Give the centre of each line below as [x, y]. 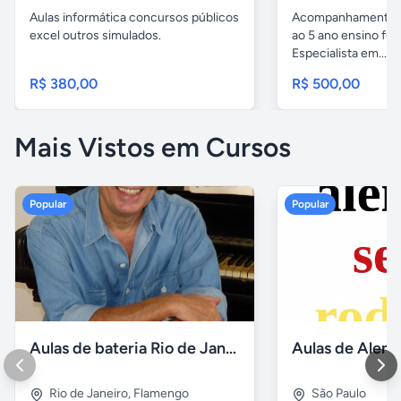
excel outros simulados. [95, 36]
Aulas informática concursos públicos [134, 18]
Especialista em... [340, 54]
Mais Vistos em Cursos [153, 148]
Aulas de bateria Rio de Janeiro [231, 348]
